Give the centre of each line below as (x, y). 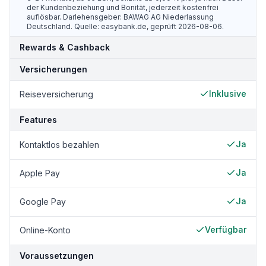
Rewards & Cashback (65, 47)
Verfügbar (226, 229)
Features (38, 120)
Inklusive (228, 94)
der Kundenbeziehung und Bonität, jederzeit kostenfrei (123, 7)
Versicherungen (53, 69)
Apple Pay (40, 173)
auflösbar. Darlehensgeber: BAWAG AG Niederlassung (120, 17)
